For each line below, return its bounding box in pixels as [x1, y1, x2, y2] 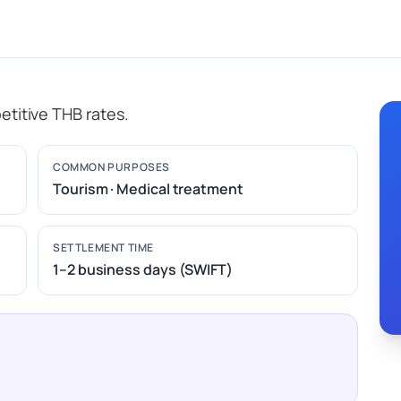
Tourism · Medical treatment [53, 179, 243, 199]
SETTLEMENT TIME [53, 240, 154, 255]
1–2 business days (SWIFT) [53, 260, 233, 279]
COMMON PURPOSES [53, 159, 170, 175]
